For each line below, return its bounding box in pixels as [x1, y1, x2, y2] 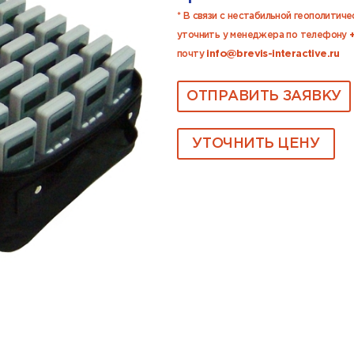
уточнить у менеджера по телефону [177, 31, 350, 40]
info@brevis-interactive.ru [206, 50, 340, 58]
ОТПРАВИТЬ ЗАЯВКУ [186, 89, 341, 103]
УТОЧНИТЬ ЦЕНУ [192, 137, 320, 150]
